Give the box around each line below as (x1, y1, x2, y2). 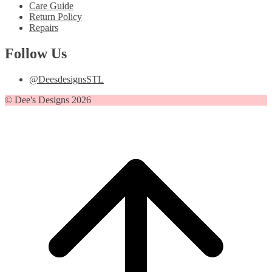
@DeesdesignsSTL (29, 73, 104, 84)
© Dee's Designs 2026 (5, 94, 93, 105)
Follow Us (5, 46, 67, 62)
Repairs (29, 22, 58, 33)
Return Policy (29, 12, 82, 22)
